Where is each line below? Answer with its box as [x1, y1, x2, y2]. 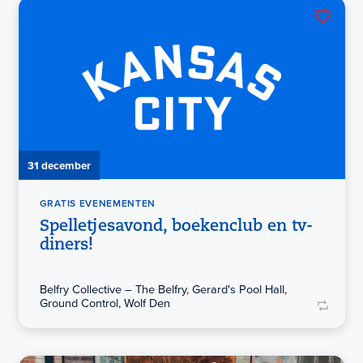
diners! [39, 237, 93, 254]
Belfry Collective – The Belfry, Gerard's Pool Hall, [39, 280, 287, 298]
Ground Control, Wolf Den [39, 293, 170, 312]
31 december [27, 156, 91, 173]
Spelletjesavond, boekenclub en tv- [39, 219, 313, 236]
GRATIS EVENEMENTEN [39, 195, 156, 211]
